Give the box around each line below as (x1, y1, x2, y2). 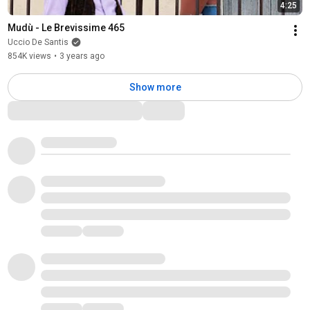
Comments (6, 101, 70, 116)
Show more (129, 81, 181, 93)
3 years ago (59, 51, 104, 61)
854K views (7, 51, 51, 61)
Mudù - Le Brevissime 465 (7, 21, 125, 33)
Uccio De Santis (7, 37, 69, 47)
